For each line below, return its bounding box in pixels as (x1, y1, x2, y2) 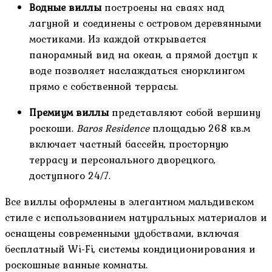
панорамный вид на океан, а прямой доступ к (29, 46, 257, 63)
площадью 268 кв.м (149, 120, 250, 136)
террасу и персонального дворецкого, (29, 151, 216, 168)
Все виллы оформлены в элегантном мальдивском (5, 193, 254, 209)
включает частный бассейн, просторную (29, 135, 228, 152)
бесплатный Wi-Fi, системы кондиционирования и (5, 240, 256, 257)
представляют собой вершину (109, 104, 260, 120)
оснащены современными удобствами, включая (5, 225, 239, 241)
